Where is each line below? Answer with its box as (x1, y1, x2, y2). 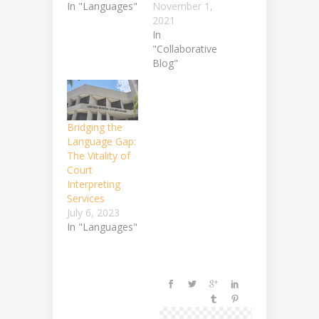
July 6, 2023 (67, 206, 120, 220)
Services (67, 192, 105, 206)
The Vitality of (67, 149, 130, 163)
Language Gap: (67, 135, 136, 149)
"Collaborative (152, 42, 217, 56)
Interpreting (67, 177, 120, 192)
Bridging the (67, 120, 122, 135)
